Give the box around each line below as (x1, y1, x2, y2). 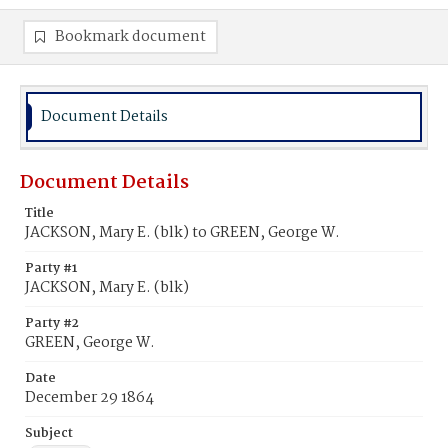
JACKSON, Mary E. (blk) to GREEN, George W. (25, 221, 340, 245)
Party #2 (25, 313, 79, 334)
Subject (25, 423, 73, 444)
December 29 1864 (25, 386, 154, 410)
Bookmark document (55, 25, 206, 49)
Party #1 (25, 258, 77, 279)
